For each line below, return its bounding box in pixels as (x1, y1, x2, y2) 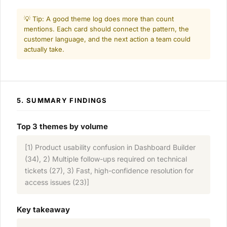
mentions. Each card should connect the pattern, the (24, 25, 189, 33)
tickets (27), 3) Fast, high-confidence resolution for (25, 166, 194, 175)
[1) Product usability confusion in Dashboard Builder (25, 143, 196, 152)
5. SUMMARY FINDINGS (17, 96, 107, 105)
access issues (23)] (25, 178, 89, 187)
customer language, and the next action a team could (24, 35, 191, 44)
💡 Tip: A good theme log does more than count (24, 15, 174, 23)
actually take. (24, 45, 64, 54)
